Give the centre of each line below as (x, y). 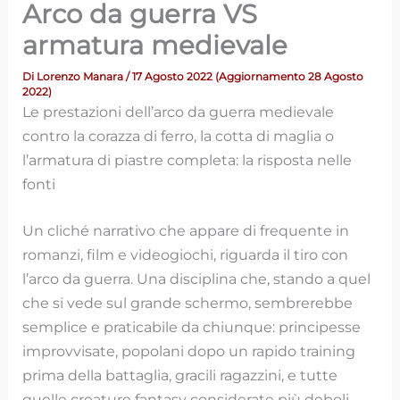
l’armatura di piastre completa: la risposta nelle (187, 159)
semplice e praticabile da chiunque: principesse (192, 326)
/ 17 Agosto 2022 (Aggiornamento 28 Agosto (245, 76)
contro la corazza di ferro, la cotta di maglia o (179, 135)
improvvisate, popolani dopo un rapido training (189, 350)
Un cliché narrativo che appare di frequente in (186, 230)
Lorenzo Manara (82, 76)
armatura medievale (155, 45)
